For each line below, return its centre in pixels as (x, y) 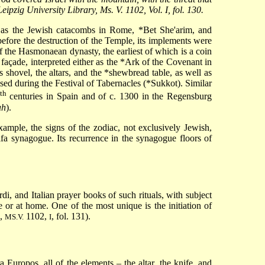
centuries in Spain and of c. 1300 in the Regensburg (109, 96)
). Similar (195, 83)
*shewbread (127, 73)
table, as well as (181, 73)
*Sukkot (161, 83)
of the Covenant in (176, 62)
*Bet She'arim (165, 30)
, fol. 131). (71, 216)
